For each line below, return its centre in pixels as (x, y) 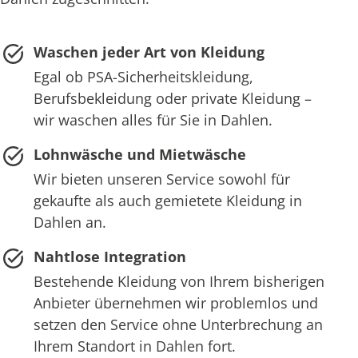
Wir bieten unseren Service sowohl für (161, 179)
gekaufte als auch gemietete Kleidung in (167, 201)
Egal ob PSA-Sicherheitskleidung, (143, 77)
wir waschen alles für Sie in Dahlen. (153, 120)
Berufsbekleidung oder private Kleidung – (172, 99)
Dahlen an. (70, 223)
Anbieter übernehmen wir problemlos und (175, 303)
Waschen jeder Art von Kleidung (149, 52)
